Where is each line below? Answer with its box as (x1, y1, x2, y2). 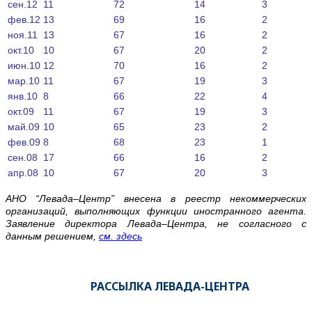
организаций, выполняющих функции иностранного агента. (6, 205, 306, 217)
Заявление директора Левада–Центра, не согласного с (6, 217, 306, 229)
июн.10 (8, 59, 40, 71)
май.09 (8, 120, 40, 132)
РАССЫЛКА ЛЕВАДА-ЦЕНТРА (91, 278, 249, 294)
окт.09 (8, 105, 34, 117)
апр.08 (8, 166, 38, 178)
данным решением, (6, 230, 99, 242)
